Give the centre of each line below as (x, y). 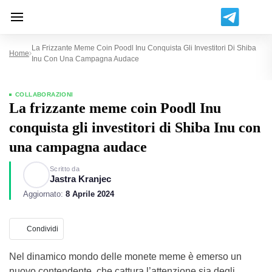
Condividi (42, 229)
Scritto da (65, 168)
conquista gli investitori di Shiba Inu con (135, 127)
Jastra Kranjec (80, 179)
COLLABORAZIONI (44, 94)
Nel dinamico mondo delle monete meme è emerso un (125, 257)
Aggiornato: (44, 194)
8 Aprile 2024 (90, 194)
